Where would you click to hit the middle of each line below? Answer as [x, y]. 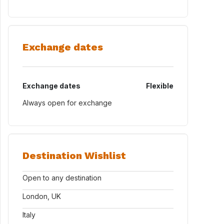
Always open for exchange [67, 103]
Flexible [160, 86]
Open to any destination [62, 178]
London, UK [42, 196]
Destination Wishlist [74, 155]
